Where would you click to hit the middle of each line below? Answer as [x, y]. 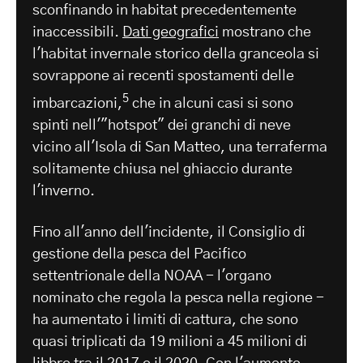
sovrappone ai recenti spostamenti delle [163, 76]
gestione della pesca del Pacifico [139, 254]
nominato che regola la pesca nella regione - [178, 298]
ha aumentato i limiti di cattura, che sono [165, 320]
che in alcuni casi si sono [211, 103]
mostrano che [265, 32]
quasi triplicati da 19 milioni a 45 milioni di [170, 342]
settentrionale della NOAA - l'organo [152, 276]
